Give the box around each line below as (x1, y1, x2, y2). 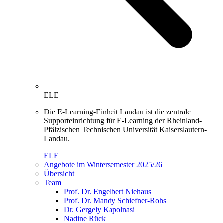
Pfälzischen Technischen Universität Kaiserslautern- (44, 125, 207, 134)
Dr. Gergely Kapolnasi (64, 205, 135, 214)
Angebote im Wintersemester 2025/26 (44, 160, 162, 169)
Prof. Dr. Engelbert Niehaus (64, 187, 151, 196)
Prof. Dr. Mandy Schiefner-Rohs (64, 196, 166, 205)
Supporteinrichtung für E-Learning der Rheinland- (44, 116, 202, 125)
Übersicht (44, 169, 74, 178)
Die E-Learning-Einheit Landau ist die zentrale (44, 107, 191, 116)
